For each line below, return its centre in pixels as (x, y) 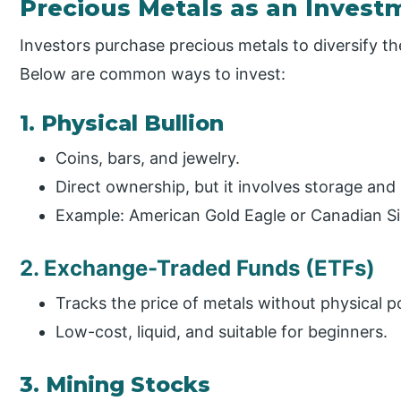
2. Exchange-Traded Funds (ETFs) (198, 269)
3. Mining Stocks (115, 385)
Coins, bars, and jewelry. (148, 158)
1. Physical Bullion (122, 123)
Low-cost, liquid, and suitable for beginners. (222, 332)
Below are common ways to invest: (153, 73)
